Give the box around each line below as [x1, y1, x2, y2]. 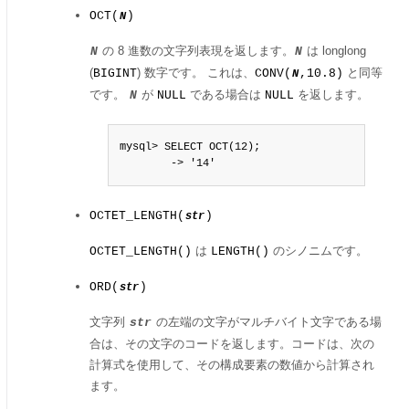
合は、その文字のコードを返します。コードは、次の [89, 337, 374, 351]
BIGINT [93, 67, 137, 80]
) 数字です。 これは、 [137, 66, 255, 79]
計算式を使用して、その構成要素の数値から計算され [89, 358, 374, 372]
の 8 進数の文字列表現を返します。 [99, 44, 294, 58]
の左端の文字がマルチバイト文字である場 [152, 315, 382, 329]
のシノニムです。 [269, 244, 368, 257]
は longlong [303, 44, 366, 58]
